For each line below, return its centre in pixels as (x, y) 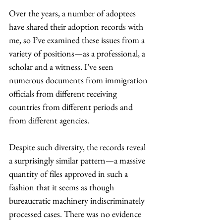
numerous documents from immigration (79, 80)
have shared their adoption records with (77, 27)
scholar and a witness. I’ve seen (62, 67)
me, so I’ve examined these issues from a (78, 40)
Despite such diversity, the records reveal (78, 147)
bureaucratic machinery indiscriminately (78, 200)
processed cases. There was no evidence (76, 214)
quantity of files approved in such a (69, 174)
